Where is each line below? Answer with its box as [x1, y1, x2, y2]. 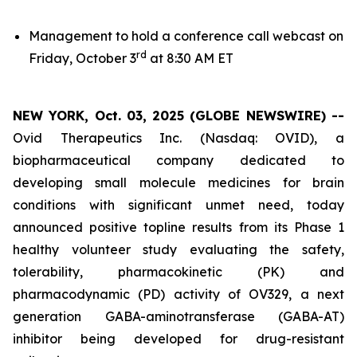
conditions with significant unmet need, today [13, 197, 344, 213]
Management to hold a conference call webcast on [29, 28, 343, 44]
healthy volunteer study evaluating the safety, [13, 241, 344, 257]
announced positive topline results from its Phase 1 [13, 219, 344, 235]
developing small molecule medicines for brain [13, 175, 344, 190]
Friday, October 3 [29, 50, 136, 66]
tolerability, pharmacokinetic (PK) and [13, 264, 344, 280]
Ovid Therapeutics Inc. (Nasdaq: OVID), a [13, 130, 344, 146]
